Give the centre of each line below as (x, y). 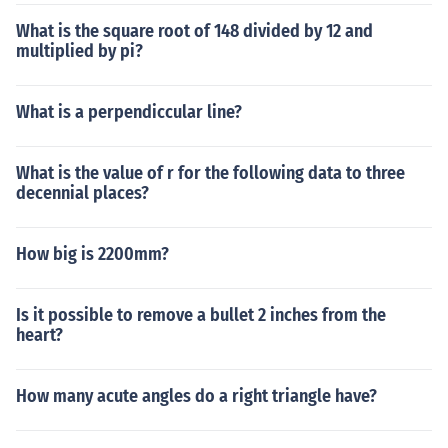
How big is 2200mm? (92, 254)
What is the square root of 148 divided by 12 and (194, 31)
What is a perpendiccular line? (129, 112)
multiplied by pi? (79, 51)
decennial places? (82, 193)
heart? (39, 335)
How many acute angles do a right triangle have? (196, 396)
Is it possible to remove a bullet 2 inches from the (201, 315)
